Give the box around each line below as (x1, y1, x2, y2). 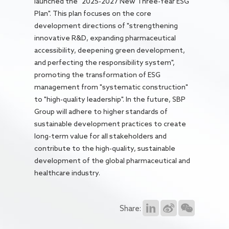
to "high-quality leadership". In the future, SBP (34, 95, 186, 103)
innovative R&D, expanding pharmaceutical (34, 34, 176, 41)
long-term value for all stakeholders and (34, 132, 167, 140)
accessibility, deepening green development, (34, 46, 186, 54)
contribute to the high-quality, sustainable (34, 144, 176, 152)
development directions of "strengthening (34, 21, 178, 29)
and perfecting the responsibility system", (34, 58, 175, 66)
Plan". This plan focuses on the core (34, 9, 152, 17)
